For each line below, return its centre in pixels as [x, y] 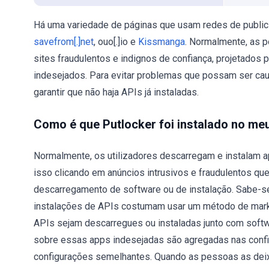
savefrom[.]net [64, 42]
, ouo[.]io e [116, 42]
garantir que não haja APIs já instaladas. [116, 92]
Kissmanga [162, 42]
